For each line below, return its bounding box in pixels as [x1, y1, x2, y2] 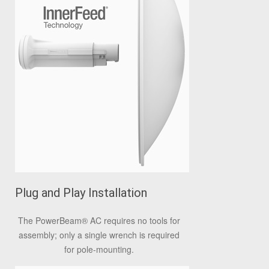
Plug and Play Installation [15, 186, 147, 200]
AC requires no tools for [88, 214, 180, 226]
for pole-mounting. [64, 243, 134, 255]
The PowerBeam [18, 214, 82, 226]
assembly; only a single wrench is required [19, 229, 180, 241]
